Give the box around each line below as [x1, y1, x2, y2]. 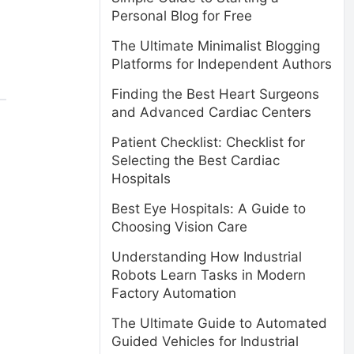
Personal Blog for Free [111, 8, 252, 24]
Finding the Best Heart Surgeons [111, 86, 319, 102]
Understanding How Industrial [111, 249, 302, 265]
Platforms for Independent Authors [111, 56, 332, 72]
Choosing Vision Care [111, 219, 247, 235]
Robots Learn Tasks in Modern [111, 267, 306, 283]
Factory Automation [111, 285, 236, 301]
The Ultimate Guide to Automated [111, 315, 327, 331]
